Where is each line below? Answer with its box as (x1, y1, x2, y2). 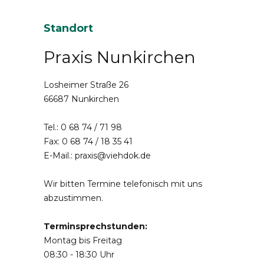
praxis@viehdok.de (75, 150, 151, 161)
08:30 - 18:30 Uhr (44, 249, 114, 260)
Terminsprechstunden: (44, 220, 147, 232)
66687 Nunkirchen (44, 93, 119, 104)
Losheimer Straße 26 (44, 79, 128, 90)
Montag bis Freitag (44, 235, 122, 246)
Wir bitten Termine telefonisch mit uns (44, 178, 202, 189)
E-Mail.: (44, 150, 75, 161)
